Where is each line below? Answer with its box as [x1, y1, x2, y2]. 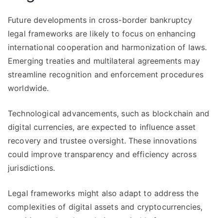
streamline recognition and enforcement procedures [8, 70, 203, 79]
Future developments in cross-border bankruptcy [8, 15, 193, 25]
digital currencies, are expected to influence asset [8, 122, 196, 132]
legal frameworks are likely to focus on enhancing [8, 29, 196, 38]
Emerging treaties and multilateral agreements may [8, 56, 200, 66]
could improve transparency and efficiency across [8, 149, 197, 159]
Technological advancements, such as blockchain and [8, 109, 210, 118]
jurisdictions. [8, 163, 55, 173]
